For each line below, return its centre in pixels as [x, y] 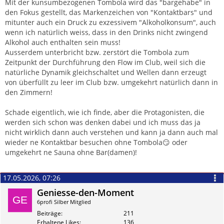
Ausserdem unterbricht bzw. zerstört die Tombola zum [97, 52]
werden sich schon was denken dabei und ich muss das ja [103, 122]
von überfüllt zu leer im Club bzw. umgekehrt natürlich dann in [111, 82]
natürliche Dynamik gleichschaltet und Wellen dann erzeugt [106, 72]
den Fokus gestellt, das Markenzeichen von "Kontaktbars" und [109, 12]
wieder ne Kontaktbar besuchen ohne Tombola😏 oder [96, 142]
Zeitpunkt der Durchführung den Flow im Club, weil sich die [105, 62]
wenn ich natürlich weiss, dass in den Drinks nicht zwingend [106, 32]
